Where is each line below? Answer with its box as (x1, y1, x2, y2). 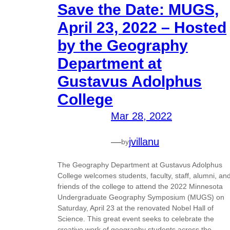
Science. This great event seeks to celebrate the (57, 215, 214, 223)
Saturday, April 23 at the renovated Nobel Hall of (57, 204, 214, 213)
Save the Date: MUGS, (57, 1, 219, 18)
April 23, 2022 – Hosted (57, 19, 226, 36)
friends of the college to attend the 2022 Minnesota (57, 182, 223, 191)
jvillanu (129, 136, 159, 148)
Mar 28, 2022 (111, 110, 172, 122)
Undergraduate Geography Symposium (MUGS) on (57, 193, 224, 202)
